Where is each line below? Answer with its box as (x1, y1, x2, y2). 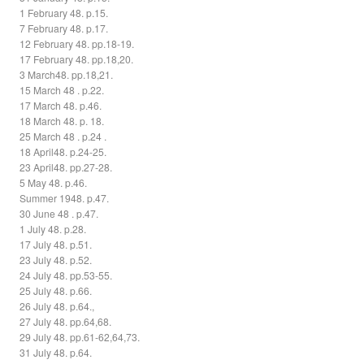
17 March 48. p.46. (19, 98, 102, 113)
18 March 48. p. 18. (19, 114, 105, 128)
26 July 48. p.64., (19, 299, 95, 314)
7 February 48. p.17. (19, 21, 109, 36)
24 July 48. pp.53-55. (19, 268, 113, 283)
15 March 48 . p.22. (19, 83, 105, 97)
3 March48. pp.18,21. (19, 67, 114, 82)
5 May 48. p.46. (19, 175, 88, 190)
